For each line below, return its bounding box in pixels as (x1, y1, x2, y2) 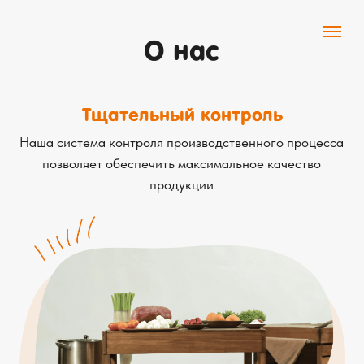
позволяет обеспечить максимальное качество (30, 110, 230, 123)
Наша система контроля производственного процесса (14, 96, 246, 108)
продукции (106, 126, 154, 138)
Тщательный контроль (58, 76, 202, 89)
